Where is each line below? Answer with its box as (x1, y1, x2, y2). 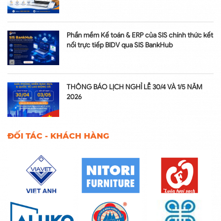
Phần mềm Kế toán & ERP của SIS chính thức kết (67, 31, 213, 40)
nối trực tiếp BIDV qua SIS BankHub (67, 41, 173, 50)
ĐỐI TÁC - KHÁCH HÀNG (7, 131, 109, 141)
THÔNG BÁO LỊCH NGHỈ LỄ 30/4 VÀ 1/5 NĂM (67, 83, 202, 92)
